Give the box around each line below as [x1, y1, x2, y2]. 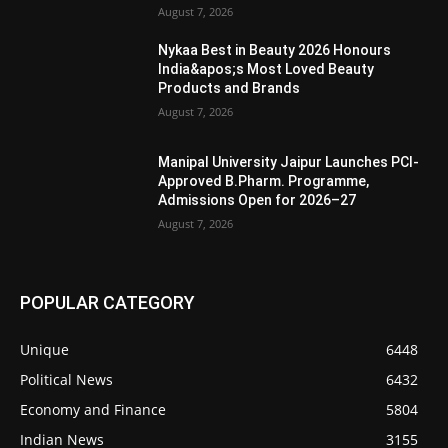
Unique [20, 339, 69, 359]
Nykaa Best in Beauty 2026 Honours [158, 42, 392, 59]
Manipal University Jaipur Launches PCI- [158, 154, 420, 171]
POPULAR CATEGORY [20, 291, 195, 313]
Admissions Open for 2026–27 [158, 192, 357, 209]
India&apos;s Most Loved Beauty [158, 61, 375, 78]
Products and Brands [158, 80, 301, 97]
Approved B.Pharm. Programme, [158, 173, 370, 190]
